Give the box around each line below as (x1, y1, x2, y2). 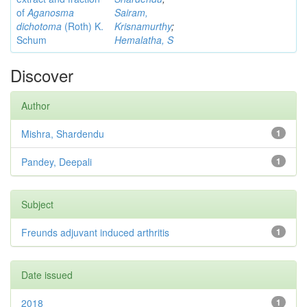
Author (21, 99, 50, 112)
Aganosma (27, 5, 74, 19)
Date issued (21, 268, 73, 282)
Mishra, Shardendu (21, 127, 104, 140)
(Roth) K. (62, 19, 103, 33)
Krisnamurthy (114, 19, 171, 33)
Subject (21, 197, 53, 211)
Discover (10, 63, 73, 87)
